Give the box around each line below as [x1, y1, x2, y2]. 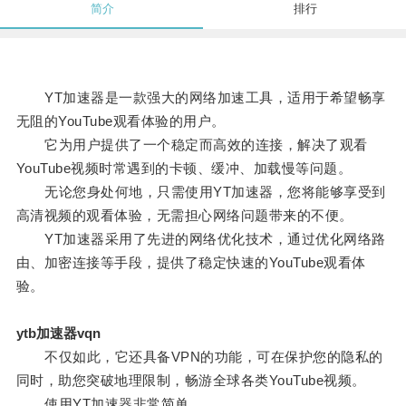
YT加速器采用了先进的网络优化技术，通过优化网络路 [15, 231, 386, 247]
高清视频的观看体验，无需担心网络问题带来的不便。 [15, 208, 353, 224]
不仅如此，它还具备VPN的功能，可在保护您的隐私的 [15, 349, 383, 365]
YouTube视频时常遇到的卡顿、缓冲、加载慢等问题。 [15, 160, 353, 177]
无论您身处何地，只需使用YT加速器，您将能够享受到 [15, 184, 386, 200]
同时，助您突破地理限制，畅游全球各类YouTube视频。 [15, 372, 366, 389]
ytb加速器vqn [15, 325, 101, 342]
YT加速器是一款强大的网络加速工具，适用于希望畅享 [15, 90, 386, 106]
